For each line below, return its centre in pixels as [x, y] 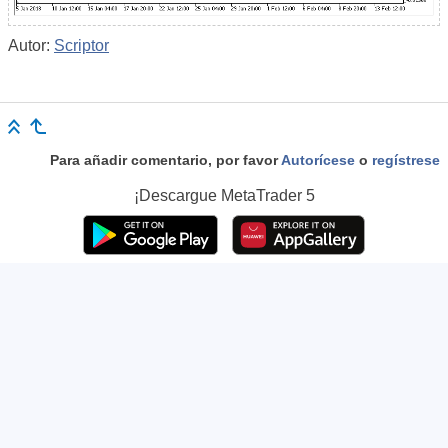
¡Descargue [177, 196]
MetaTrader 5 [267, 196]
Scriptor [81, 45]
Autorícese [318, 160]
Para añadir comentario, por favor [165, 160]
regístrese [406, 160]
